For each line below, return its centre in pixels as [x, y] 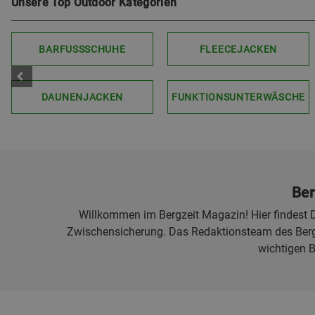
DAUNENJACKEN [82, 97]
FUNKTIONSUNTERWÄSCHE [238, 97]
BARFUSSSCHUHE [82, 49]
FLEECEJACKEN [238, 49]
